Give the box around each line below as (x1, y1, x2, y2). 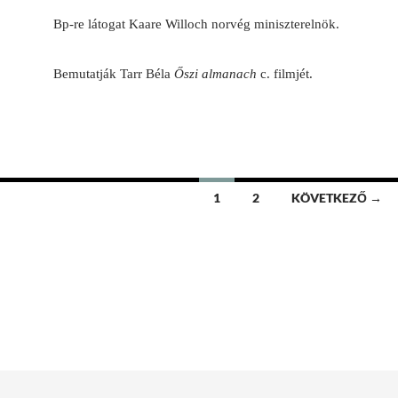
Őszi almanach (174, 67, 257, 82)
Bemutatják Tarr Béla (53, 67, 174, 82)
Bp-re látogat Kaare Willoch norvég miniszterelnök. (53, 17, 339, 32)
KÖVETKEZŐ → (291, 190, 382, 206)
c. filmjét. (257, 67, 313, 82)
